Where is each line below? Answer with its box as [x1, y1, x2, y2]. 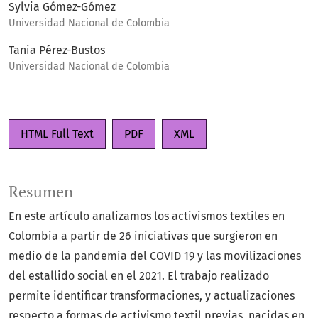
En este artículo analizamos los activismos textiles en [9, 209, 285, 224]
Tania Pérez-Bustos [9, 43, 105, 57]
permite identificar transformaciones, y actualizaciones [9, 289, 295, 303]
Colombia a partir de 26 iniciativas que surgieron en [9, 229, 278, 243]
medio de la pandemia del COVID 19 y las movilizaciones [9, 249, 301, 263]
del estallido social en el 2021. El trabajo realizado [9, 269, 269, 283]
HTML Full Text [21, 127, 94, 141]
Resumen [9, 182, 73, 202]
